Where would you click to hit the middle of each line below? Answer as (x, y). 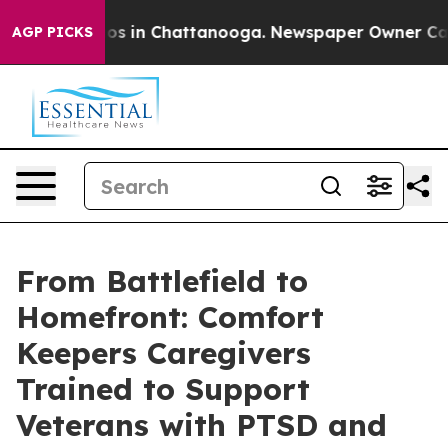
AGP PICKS (52, 32)
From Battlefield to (162, 281)
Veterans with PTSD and (201, 425)
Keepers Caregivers (163, 353)
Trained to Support (163, 389)
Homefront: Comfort (170, 317)
